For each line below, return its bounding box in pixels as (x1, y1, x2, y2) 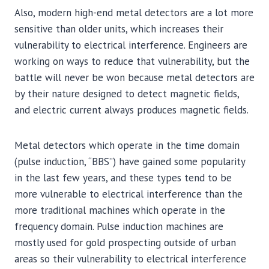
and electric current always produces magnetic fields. (14, 103, 249, 116)
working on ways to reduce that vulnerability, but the (14, 55, 250, 68)
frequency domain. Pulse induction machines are (14, 220, 223, 233)
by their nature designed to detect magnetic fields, (14, 87, 239, 100)
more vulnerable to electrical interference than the (14, 187, 243, 201)
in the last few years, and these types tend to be (14, 171, 232, 184)
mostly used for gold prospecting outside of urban (14, 236, 236, 249)
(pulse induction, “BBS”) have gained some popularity (14, 155, 245, 168)
